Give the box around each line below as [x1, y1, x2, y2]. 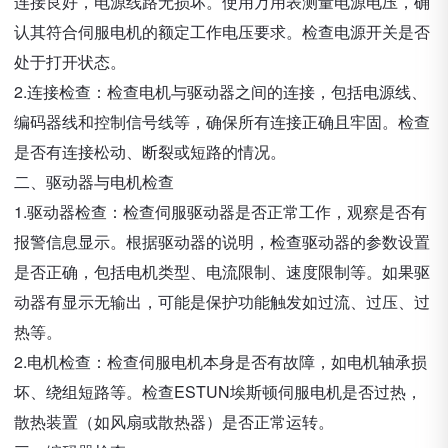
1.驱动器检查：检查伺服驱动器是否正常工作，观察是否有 [14, 200, 427, 223]
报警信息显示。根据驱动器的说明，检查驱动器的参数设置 [14, 230, 430, 253]
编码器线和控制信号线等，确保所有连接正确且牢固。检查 [14, 110, 430, 133]
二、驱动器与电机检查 [14, 170, 174, 193]
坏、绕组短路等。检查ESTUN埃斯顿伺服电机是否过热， [14, 380, 422, 403]
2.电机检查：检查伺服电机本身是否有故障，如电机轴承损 [14, 350, 427, 373]
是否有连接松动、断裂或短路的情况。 [14, 140, 286, 163]
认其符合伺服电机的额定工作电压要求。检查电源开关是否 [14, 20, 430, 43]
